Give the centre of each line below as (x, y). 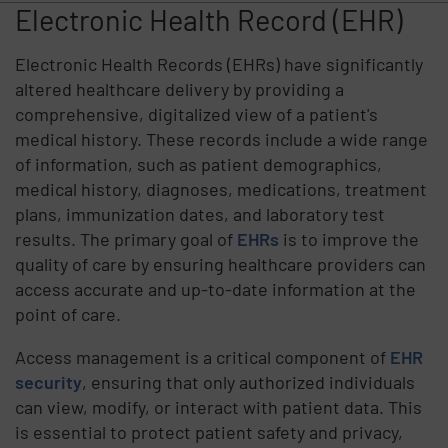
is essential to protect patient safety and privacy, (209, 431)
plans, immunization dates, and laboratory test (200, 213)
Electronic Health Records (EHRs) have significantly (219, 63)
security (49, 381)
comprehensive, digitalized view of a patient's (197, 113)
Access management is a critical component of (203, 356)
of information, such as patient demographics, (199, 163)
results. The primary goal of (126, 238)
